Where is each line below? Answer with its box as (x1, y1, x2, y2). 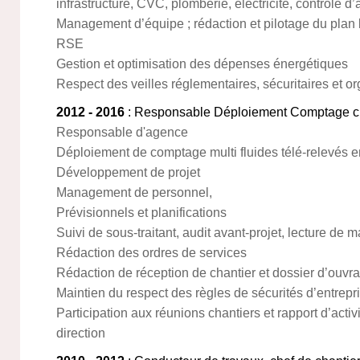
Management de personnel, (56, 186, 212, 199)
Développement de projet (56, 166, 200, 179)
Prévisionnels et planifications (56, 206, 227, 219)
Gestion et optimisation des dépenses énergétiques (56, 57, 348, 71)
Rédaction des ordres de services (56, 246, 247, 260)
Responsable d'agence (56, 125, 188, 139)
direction (56, 326, 105, 340)
